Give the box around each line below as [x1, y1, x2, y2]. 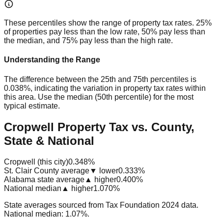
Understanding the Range [4, 55, 100, 64]
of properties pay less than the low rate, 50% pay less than [4, 27, 205, 36]
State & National [4, 134, 94, 147]
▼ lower [89, 166, 118, 175]
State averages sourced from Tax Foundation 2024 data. [4, 200, 198, 209]
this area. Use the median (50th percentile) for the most [4, 92, 193, 101]
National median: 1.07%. [4, 209, 89, 218]
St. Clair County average [4, 166, 89, 175]
